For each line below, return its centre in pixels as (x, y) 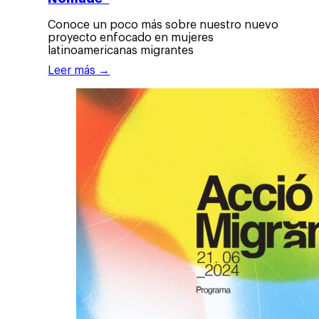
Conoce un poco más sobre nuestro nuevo (163, 25)
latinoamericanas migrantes (121, 51)
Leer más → (79, 71)
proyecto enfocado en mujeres (131, 38)
